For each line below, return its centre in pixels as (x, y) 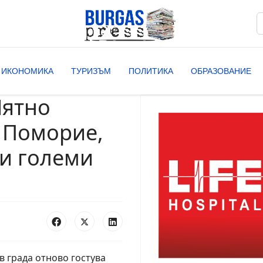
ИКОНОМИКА (27, 71)
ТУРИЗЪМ (91, 71)
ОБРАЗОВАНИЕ (221, 71)
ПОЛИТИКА (151, 71)
